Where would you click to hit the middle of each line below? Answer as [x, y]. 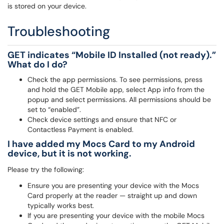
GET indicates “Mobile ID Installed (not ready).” [112, 55]
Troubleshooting [59, 31]
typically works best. [61, 205]
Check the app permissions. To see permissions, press [115, 79]
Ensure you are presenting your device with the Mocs [113, 185]
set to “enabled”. [54, 109]
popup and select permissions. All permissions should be [119, 99]
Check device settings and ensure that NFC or [102, 119]
